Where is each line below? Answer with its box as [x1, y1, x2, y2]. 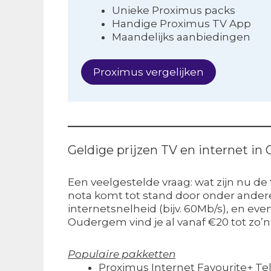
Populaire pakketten [68, 247, 175, 260]
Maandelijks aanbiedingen [112, 31, 251, 44]
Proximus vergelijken [93, 65, 204, 78]
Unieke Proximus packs [112, 4, 236, 17]
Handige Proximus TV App [112, 18, 252, 30]
